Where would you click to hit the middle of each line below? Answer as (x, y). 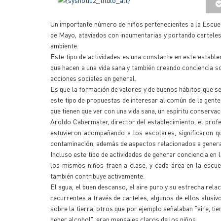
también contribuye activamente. (97, 176)
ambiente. (64, 45)
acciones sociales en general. (93, 78)
